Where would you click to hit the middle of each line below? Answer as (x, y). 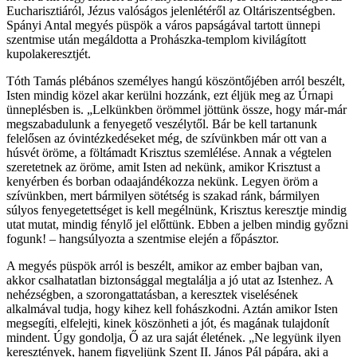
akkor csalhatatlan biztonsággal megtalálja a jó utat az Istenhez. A (170, 280)
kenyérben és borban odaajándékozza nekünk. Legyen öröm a (162, 181)
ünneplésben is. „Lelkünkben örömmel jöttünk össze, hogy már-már (177, 109)
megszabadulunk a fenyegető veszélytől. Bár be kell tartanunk (162, 124)
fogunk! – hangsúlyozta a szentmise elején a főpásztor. (143, 238)
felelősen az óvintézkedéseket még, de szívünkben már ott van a (167, 138)
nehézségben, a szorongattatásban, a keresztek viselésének (152, 294)
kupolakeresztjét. (49, 53)
